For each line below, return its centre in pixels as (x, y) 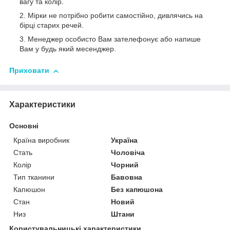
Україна (124, 140)
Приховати (29, 71)
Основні (24, 126)
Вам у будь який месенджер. (68, 49)
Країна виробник (41, 140)
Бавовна (127, 177)
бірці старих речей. (52, 25)
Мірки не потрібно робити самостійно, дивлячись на (115, 16)
